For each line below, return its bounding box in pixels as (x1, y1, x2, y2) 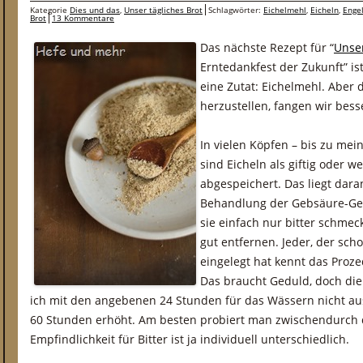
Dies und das (70, 4, 120, 15)
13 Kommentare (52, 12, 114, 23)
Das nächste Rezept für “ (200, 40, 334, 55)
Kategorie (30, 4, 70, 15)
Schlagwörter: (208, 4, 263, 15)
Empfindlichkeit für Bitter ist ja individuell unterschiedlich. (30, 331, 349, 347)
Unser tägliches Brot (124, 4, 203, 15)
